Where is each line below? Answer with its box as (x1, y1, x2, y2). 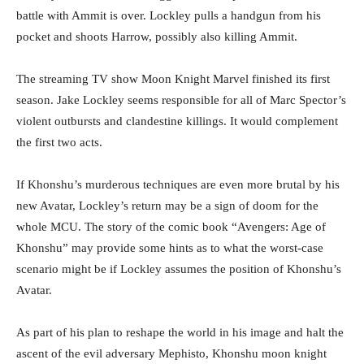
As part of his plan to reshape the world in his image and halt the (16, 326, 344, 340)
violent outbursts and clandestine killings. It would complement (16, 115, 338, 128)
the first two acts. (16, 136, 102, 149)
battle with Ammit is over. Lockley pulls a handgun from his (16, 9, 321, 23)
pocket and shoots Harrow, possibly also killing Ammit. (16, 30, 301, 44)
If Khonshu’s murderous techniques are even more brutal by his (16, 178, 340, 192)
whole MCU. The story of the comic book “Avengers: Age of (16, 220, 326, 234)
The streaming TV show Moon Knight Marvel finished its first (16, 72, 330, 86)
